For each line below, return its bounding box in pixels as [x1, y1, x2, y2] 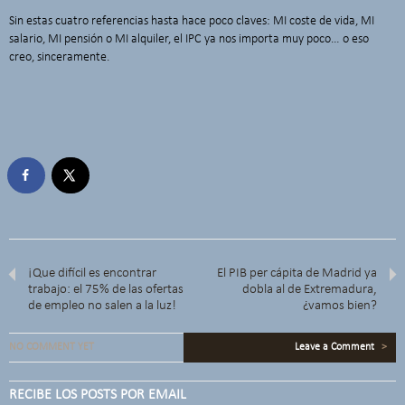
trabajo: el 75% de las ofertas [28, 283, 184, 297]
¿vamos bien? [302, 299, 377, 314]
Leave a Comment [295, 342, 377, 353]
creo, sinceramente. [9, 50, 109, 64]
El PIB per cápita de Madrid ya [216, 267, 377, 281]
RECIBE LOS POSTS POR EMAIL [9, 388, 186, 403]
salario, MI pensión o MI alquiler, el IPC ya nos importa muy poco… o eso [9, 32, 369, 46]
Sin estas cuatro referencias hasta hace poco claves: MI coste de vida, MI [9, 14, 374, 28]
